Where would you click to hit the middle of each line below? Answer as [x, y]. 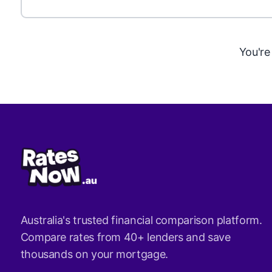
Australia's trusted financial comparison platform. [141, 220]
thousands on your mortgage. [94, 254]
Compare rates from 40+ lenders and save [125, 237]
